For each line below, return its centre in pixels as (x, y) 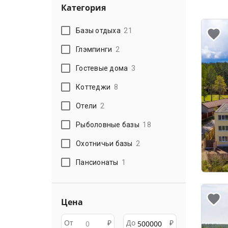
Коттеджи (93, 87)
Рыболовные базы (108, 124)
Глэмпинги (94, 49)
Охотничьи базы (104, 143)
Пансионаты (97, 162)
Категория (83, 8)
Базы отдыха (98, 30)
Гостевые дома (102, 68)
